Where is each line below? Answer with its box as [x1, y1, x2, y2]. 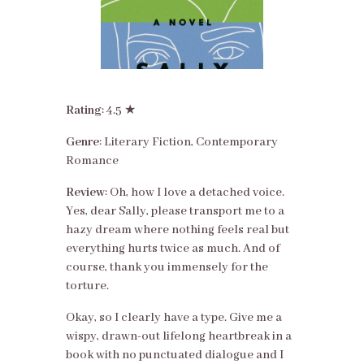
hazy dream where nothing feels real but [65, 223, 289, 238]
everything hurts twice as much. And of [65, 241, 279, 257]
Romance [65, 154, 119, 169]
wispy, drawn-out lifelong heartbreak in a [65, 329, 292, 344]
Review [65, 185, 105, 201]
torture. [65, 279, 109, 294]
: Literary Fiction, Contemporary [98, 135, 278, 150]
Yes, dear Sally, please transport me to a [65, 204, 284, 219]
